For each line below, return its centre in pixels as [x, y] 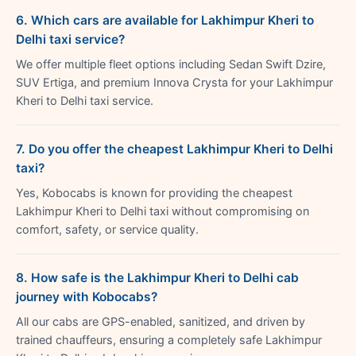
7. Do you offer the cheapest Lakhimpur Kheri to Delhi [174, 149]
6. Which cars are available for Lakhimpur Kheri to [165, 20]
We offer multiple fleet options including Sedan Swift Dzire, [171, 64]
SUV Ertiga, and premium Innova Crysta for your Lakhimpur [174, 82]
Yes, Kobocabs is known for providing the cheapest [154, 193]
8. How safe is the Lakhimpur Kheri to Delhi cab [157, 277]
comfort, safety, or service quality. [107, 229]
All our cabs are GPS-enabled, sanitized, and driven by [161, 321]
